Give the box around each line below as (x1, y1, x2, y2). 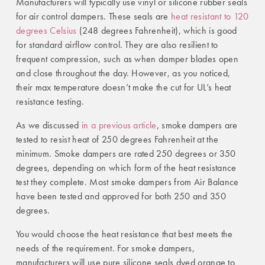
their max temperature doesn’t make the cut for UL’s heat (15, 81, 231, 94)
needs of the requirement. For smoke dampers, (15, 242, 195, 255)
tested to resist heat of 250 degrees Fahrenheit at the (15, 133, 219, 146)
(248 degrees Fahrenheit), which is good (76, 24, 237, 37)
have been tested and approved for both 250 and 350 (15, 190, 226, 203)
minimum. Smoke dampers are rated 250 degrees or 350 (15, 147, 236, 160)
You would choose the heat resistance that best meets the (15, 228, 233, 241)
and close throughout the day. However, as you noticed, (15, 67, 231, 80)
